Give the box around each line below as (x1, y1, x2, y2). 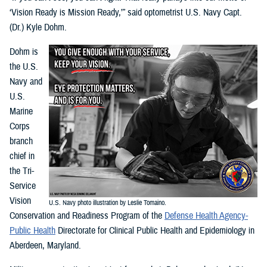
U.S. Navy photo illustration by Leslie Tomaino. (49, 198, 166, 208)
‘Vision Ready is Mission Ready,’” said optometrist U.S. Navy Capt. (10, 7, 242, 19)
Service (10, 180, 36, 193)
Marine (10, 105, 33, 118)
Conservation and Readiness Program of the (10, 210, 164, 222)
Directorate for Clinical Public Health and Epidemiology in (55, 225, 254, 237)
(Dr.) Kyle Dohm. (10, 21, 67, 34)
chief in (10, 150, 35, 163)
